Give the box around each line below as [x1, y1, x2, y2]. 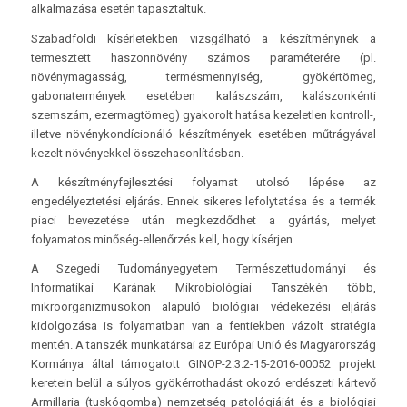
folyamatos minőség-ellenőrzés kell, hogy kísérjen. [30, 232, 295, 246]
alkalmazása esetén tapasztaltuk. [30, 2, 206, 16]
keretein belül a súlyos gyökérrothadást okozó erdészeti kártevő [30, 375, 377, 390]
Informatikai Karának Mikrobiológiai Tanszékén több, [30, 280, 377, 294]
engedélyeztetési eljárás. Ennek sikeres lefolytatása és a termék [30, 194, 377, 208]
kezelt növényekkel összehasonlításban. [30, 145, 243, 160]
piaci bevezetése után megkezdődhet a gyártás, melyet [30, 213, 377, 227]
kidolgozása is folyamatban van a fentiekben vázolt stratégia [30, 318, 377, 333]
